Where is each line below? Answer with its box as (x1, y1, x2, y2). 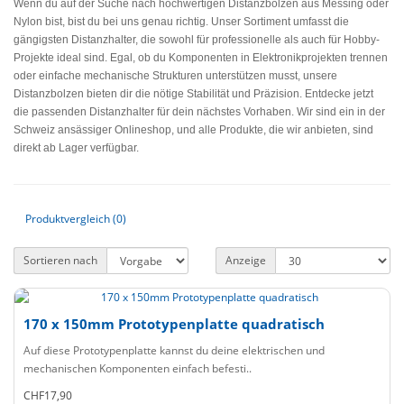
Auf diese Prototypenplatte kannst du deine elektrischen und (23, 343, 325, 358)
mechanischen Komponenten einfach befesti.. (23, 361, 252, 376)
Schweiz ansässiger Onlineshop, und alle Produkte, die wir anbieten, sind (14, 124, 373, 136)
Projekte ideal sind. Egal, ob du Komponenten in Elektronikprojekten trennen (14, 51, 388, 64)
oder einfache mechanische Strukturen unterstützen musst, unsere (14, 69, 337, 82)
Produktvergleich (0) (25, 210, 126, 226)
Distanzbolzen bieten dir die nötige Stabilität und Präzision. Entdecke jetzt (14, 87, 373, 100)
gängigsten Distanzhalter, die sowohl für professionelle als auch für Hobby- (14, 33, 380, 46)
